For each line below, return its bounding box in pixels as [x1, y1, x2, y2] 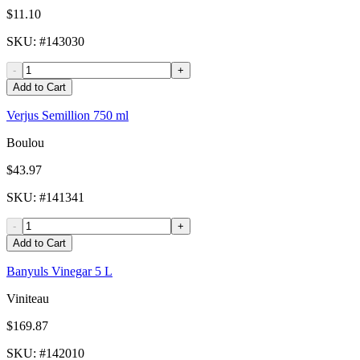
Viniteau [6, 292, 49, 306]
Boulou [6, 136, 44, 150]
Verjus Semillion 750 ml [6, 108, 129, 123]
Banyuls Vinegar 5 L [6, 264, 112, 279]
